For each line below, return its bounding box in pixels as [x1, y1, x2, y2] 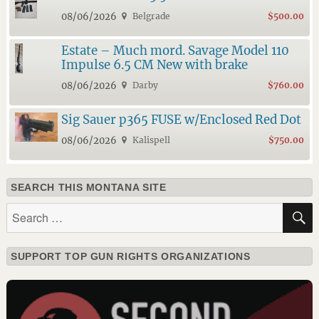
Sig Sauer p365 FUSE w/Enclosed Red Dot [61, 111, 301, 127]
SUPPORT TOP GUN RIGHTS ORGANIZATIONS [10, 250, 251, 262]
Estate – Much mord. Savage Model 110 [61, 42, 289, 58]
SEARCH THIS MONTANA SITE [10, 181, 167, 193]
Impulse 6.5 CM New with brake [61, 56, 248, 73]
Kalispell [130, 134, 171, 145]
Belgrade [130, 10, 171, 21]
